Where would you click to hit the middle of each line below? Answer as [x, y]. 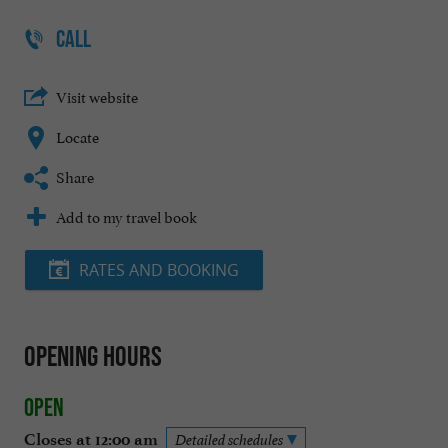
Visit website [97, 96]
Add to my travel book [126, 216]
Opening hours [93, 356]
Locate [77, 136]
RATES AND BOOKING [159, 270]
